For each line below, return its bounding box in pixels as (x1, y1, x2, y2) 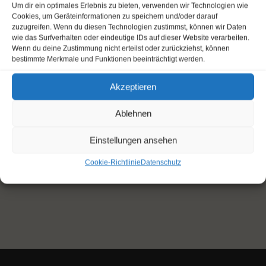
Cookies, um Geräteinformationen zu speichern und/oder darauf (12, 12, 217, 21)
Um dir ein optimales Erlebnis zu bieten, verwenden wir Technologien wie (12, 1, 248, 10)
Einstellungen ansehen (89, 135, 177, 145)
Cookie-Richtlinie (85, 158, 141, 167)
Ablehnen (115, 108, 151, 118)
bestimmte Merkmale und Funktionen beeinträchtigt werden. (12, 55, 205, 64)
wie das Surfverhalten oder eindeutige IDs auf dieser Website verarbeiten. (12, 33, 249, 42)
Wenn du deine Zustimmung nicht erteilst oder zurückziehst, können (12, 44, 230, 53)
